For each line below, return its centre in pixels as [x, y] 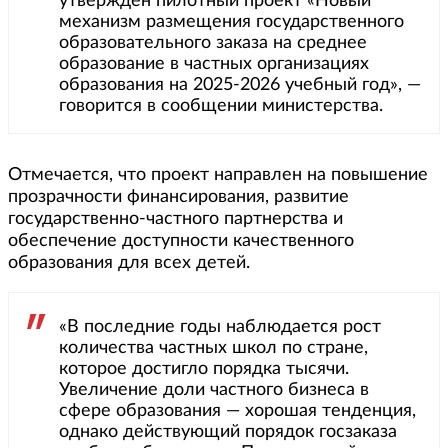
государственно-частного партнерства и [175, 219]
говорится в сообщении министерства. [221, 106]
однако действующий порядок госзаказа [228, 432]
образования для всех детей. [129, 263]
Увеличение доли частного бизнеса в [214, 390]
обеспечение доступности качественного [181, 241]
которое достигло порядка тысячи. [204, 369]
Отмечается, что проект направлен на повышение [218, 175]
